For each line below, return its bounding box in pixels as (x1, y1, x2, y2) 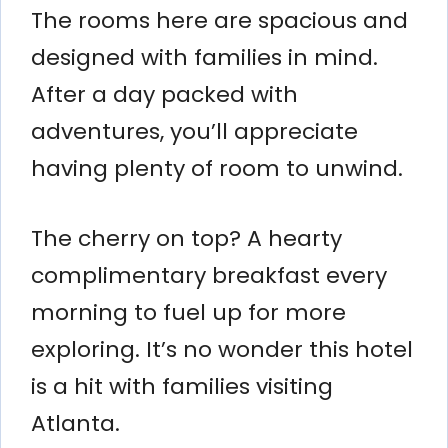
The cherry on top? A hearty (31, 222, 342, 254)
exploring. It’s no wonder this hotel (31, 333, 413, 365)
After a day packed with (31, 78, 298, 110)
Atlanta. (31, 407, 120, 439)
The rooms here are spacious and (31, 4, 408, 36)
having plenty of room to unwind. (31, 152, 403, 184)
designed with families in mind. (31, 41, 378, 73)
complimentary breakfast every (31, 259, 387, 291)
